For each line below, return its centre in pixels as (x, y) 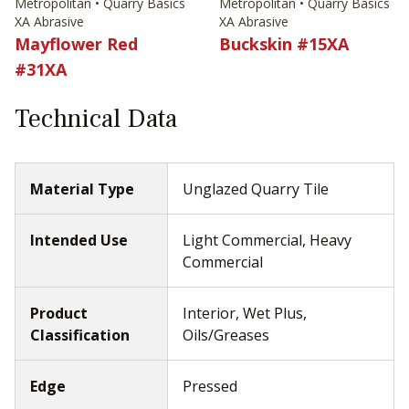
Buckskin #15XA (284, 43)
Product (59, 313)
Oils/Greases (226, 335)
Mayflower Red (76, 43)
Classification (80, 335)
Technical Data (96, 118)
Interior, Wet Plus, (245, 313)
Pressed (210, 386)
